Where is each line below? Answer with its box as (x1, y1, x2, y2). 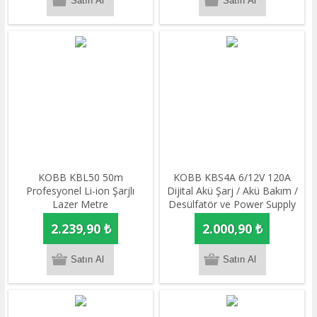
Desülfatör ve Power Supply (168, 197, 296, 211)
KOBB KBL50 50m (38, 170, 123, 184)
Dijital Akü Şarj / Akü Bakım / (166, 183, 298, 197)
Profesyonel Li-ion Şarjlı (26, 183, 135, 197)
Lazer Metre (52, 197, 109, 211)
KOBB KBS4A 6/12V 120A (173, 170, 292, 184)
